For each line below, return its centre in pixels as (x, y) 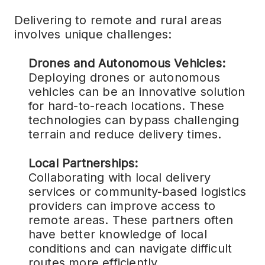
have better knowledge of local (117, 234)
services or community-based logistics (137, 192)
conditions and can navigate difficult (130, 248)
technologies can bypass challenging (133, 120)
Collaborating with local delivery (119, 177)
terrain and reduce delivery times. (125, 134)
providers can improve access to (122, 206)
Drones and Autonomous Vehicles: (127, 63)
